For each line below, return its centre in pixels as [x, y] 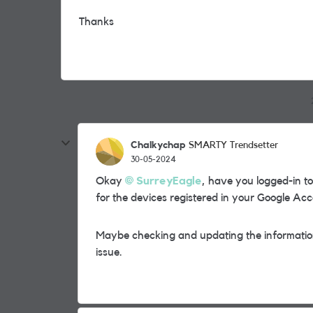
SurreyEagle [169, 181]
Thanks [96, 22]
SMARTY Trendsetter [233, 145]
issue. [110, 252]
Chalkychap [158, 145]
